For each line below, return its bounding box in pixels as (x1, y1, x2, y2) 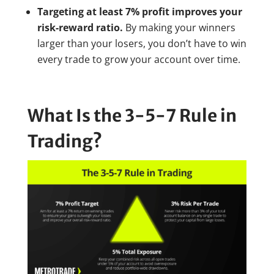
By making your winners (122, 21, 235, 35)
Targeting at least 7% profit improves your (37, 5, 242, 19)
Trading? (27, 130, 102, 153)
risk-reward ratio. (37, 21, 123, 35)
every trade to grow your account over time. (37, 53, 240, 67)
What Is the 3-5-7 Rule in (27, 105, 237, 127)
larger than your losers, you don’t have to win (37, 37, 246, 51)
